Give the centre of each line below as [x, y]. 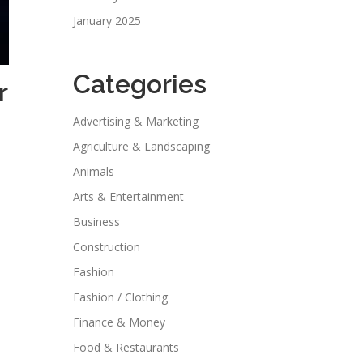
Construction [107, 247]
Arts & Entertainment [128, 196]
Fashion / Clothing [120, 297]
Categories [140, 84]
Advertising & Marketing [136, 121]
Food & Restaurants [126, 347]
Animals [94, 171]
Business [96, 222]
